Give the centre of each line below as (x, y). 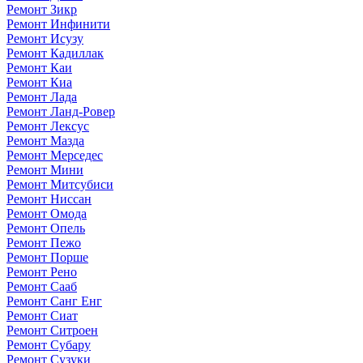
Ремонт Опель (46, 228)
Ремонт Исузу (45, 38)
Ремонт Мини (45, 169)
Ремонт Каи (39, 67)
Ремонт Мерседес (55, 155)
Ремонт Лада (42, 96)
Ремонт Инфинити (58, 23)
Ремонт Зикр (42, 9)
